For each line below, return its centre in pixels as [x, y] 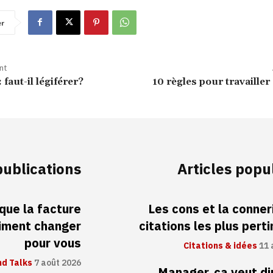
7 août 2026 [57, 263]
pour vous [52, 243]
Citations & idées [221, 246]
